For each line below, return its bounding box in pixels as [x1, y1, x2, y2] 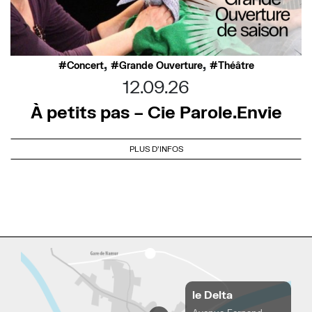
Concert [66, 60, 104, 72]
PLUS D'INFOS [129, 144, 183, 154]
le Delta [192, 288, 233, 301]
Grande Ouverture [118, 60, 203, 72]
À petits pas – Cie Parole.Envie [30, 102, 282, 123]
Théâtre [217, 60, 254, 72]
